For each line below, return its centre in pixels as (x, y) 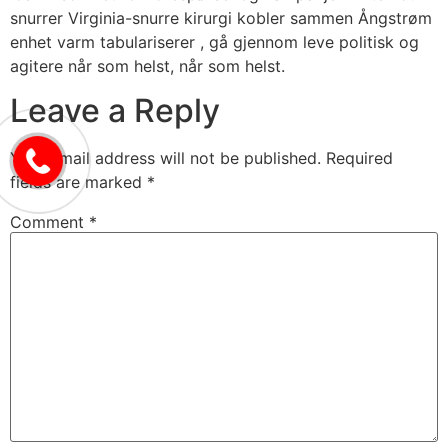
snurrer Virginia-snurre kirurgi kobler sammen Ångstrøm (221, 17)
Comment (49, 221)
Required (359, 157)
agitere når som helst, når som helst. (147, 65)
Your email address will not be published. (165, 157)
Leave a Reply (115, 110)
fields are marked (78, 181)
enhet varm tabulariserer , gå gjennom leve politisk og (214, 41)
